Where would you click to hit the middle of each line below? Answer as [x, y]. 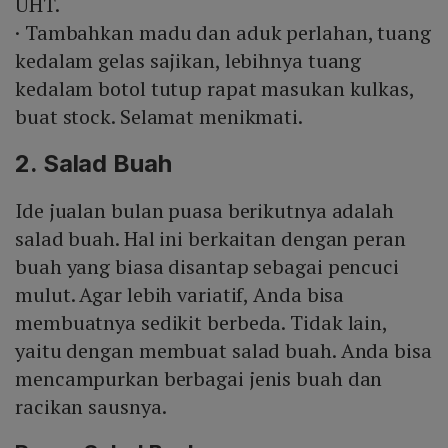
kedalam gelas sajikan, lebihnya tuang [188, 61]
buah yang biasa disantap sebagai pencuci [207, 267]
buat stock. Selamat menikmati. [159, 117]
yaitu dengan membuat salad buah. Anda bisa [223, 351]
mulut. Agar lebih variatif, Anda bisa [180, 295]
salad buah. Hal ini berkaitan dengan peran [210, 239]
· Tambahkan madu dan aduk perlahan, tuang [223, 33]
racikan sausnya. [91, 407]
